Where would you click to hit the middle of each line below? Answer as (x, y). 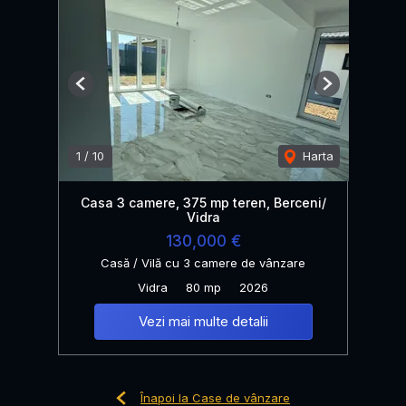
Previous (104, 90)
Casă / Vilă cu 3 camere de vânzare (203, 262)
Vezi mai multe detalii (203, 321)
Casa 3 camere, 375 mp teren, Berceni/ (203, 202)
